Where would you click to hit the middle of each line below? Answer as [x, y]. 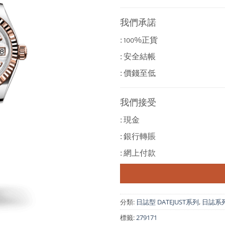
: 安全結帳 [138, 57]
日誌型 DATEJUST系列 [167, 202]
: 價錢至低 [138, 73]
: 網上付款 [138, 153]
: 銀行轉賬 [138, 137]
